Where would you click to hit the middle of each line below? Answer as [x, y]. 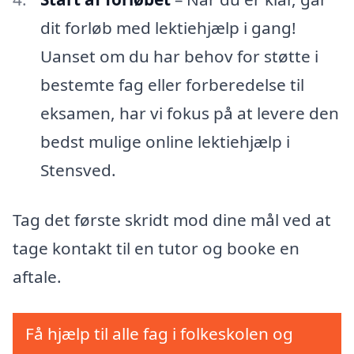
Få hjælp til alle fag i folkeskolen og [159, 334]
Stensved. [78, 169]
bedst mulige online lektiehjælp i [165, 141]
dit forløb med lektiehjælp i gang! [168, 27]
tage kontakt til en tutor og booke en [156, 249]
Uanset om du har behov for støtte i [179, 56]
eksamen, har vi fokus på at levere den [189, 113]
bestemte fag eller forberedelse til [172, 84]
